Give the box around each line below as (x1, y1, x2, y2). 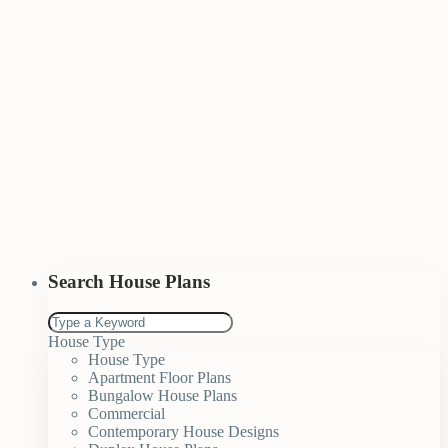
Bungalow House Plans (88, 387, 237, 405)
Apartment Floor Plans (88, 369, 231, 387)
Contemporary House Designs (88, 423, 279, 441)
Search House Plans (48, 271, 210, 293)
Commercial (88, 405, 165, 423)
